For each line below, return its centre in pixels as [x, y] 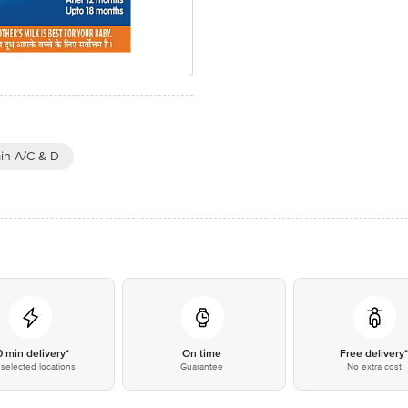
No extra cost [374, 367]
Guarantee [202, 367]
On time [202, 354]
